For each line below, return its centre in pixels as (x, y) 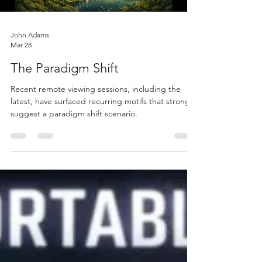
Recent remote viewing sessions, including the (96, 89)
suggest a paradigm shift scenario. (74, 113)
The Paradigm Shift (64, 68)
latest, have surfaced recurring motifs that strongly (103, 101)
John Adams (30, 35)
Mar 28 (21, 45)
